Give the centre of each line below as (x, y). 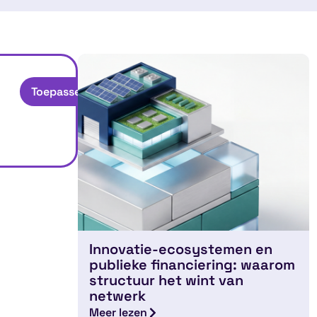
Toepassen (60, 92)
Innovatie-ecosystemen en (181, 249)
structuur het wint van (167, 281)
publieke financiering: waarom (192, 265)
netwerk (118, 296)
